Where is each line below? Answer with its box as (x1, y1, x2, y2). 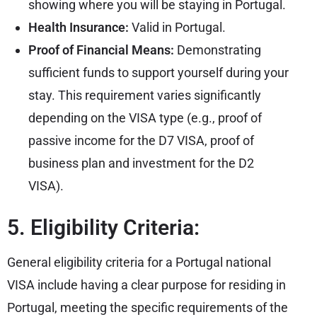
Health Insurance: (28, 19, 132, 35)
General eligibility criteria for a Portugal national (7, 254, 271, 270)
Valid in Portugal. (132, 19, 226, 35)
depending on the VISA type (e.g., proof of (28, 110, 262, 125)
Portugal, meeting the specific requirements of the (7, 299, 288, 315)
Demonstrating (174, 42, 261, 57)
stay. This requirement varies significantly (28, 87, 261, 103)
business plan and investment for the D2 (28, 155, 254, 171)
